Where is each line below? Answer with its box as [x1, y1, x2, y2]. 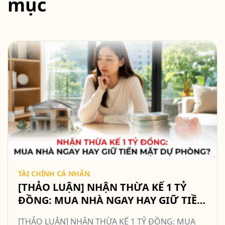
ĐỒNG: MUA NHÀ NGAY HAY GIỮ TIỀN [18, 193, 205, 207]
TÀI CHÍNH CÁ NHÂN [18, 169, 90, 179]
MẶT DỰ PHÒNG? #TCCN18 [18, 206, 151, 220]
